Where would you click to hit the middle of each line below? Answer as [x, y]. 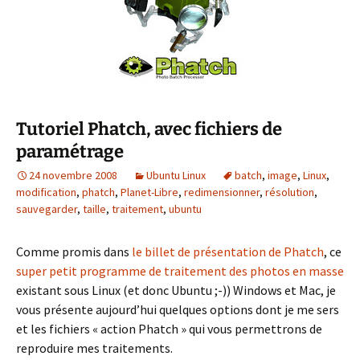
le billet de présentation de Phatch [228, 252]
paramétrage [70, 151]
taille [94, 209]
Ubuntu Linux [176, 175]
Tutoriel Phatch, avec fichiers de [149, 129]
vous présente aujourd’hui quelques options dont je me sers [178, 309]
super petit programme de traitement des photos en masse [180, 271]
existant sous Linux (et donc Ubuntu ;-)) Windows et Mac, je [176, 290]
